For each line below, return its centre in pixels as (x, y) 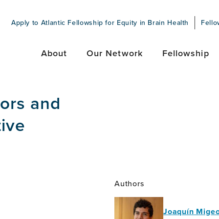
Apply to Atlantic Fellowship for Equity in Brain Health (100, 22)
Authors (129, 183)
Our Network (114, 53)
